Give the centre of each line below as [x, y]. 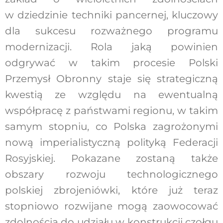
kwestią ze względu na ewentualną [111, 94]
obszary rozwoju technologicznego [111, 174]
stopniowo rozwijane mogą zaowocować [111, 206]
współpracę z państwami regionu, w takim [111, 110]
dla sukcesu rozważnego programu [111, 31]
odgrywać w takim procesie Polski [111, 62]
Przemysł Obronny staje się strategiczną [111, 78]
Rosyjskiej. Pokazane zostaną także [111, 158]
